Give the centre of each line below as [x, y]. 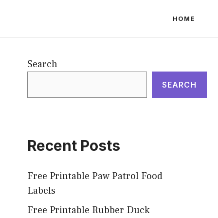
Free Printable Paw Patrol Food [95, 176]
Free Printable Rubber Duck [88, 210]
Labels [41, 191]
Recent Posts [74, 145]
